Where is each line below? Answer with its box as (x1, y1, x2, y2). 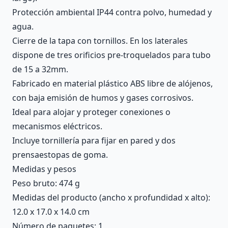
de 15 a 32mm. (12, 63, 68, 75)
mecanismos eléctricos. (12, 120, 102, 132)
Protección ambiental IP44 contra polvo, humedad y (12, 6, 212, 18)
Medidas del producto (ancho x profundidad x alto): (12, 191, 210, 203)
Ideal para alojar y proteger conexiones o (12, 106, 170, 118)
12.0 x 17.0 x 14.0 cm (12, 206, 90, 217)
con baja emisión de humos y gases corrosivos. (12, 92, 193, 103)
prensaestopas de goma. (12, 149, 108, 160)
